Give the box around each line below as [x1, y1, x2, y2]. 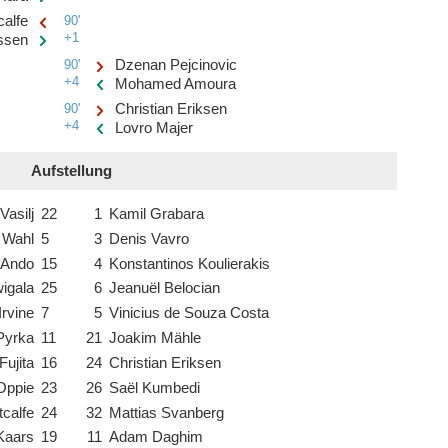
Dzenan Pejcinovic [115, 56, 238, 73]
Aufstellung [31, 163, 113, 180]
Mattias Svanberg [109, 404, 225, 421]
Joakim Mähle [109, 330, 202, 347]
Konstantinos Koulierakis [109, 255, 271, 272]
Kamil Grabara [109, 205, 205, 222]
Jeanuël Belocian [109, 280, 221, 297]
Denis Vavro [109, 230, 190, 247]
